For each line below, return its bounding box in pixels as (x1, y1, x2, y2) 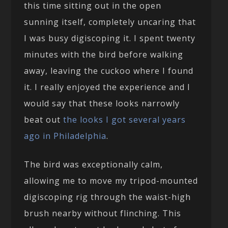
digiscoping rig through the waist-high (24, 191, 191, 203)
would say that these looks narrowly (24, 97, 180, 109)
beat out (24, 113, 64, 125)
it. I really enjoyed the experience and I (24, 81, 191, 93)
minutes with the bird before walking (24, 48, 184, 60)
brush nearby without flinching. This (24, 207, 182, 219)
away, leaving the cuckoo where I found (24, 65, 194, 76)
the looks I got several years (63, 113, 186, 125)
